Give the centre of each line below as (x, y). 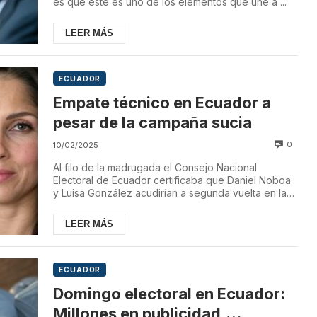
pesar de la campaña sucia (153, 122)
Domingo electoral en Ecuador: (169, 293)
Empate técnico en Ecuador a (162, 102)
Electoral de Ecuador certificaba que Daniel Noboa (172, 180)
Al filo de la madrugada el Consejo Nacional (155, 167)
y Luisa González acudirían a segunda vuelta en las (173, 192)
